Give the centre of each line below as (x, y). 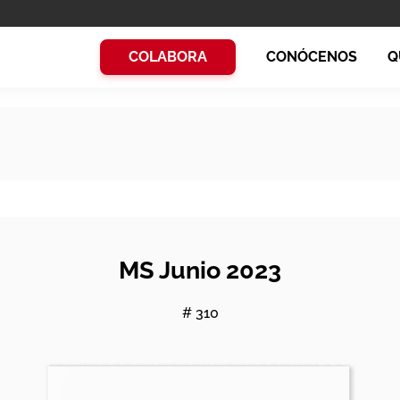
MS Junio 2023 (200, 270)
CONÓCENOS (312, 57)
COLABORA (168, 57)
